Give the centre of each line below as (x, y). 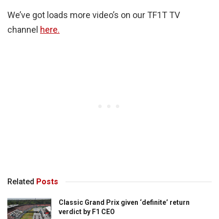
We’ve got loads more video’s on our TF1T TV (94, 15)
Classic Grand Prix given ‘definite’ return (124, 203)
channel (24, 30)
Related (21, 182)
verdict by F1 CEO (87, 212)
